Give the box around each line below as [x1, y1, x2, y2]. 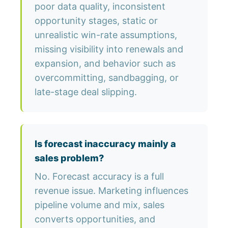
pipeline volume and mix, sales [35, 199, 164, 211]
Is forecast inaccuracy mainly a [35, 138, 176, 150]
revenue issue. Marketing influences [35, 185, 188, 196]
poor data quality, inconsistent [35, 1, 165, 12]
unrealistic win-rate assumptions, [35, 30, 177, 41]
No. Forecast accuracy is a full [35, 171, 164, 182]
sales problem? [35, 153, 104, 164]
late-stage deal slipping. [35, 87, 137, 98]
